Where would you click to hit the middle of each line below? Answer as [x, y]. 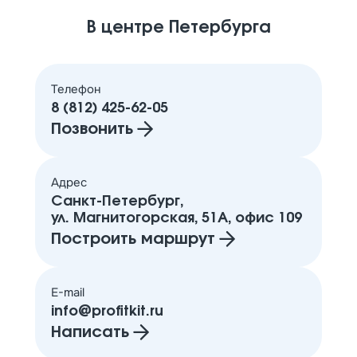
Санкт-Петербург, [119, 202]
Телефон [76, 90]
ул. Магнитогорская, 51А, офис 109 [177, 219]
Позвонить [92, 129]
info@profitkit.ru [107, 312]
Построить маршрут [133, 239]
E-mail [68, 293]
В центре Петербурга [178, 28]
